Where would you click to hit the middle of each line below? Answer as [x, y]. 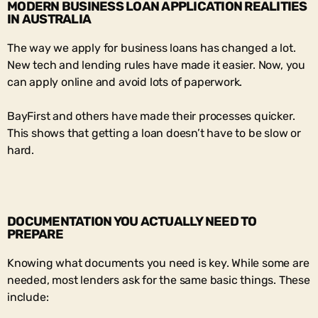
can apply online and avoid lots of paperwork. [125, 82]
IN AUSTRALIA [49, 19]
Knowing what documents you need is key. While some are [158, 263]
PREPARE [35, 234]
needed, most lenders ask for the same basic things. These [159, 280]
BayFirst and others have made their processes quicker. [151, 116]
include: [28, 297]
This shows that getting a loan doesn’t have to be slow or [154, 133]
